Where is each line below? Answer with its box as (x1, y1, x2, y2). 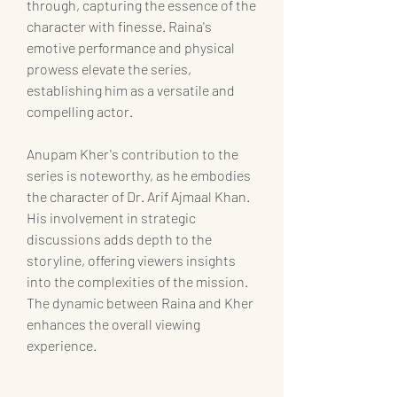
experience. (27, 336, 97, 354)
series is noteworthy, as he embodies (27, 166, 253, 183)
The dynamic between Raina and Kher (27, 293, 256, 311)
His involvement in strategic (27, 208, 198, 226)
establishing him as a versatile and (27, 81, 237, 98)
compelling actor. (27, 102, 133, 120)
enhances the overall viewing (27, 315, 203, 332)
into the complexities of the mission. (27, 272, 251, 290)
